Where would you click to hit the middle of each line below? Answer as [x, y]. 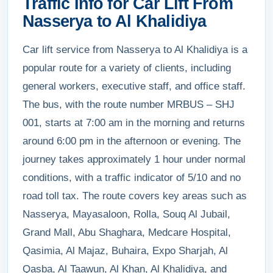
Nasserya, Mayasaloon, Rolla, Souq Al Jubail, [126, 214]
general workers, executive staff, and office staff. [134, 86]
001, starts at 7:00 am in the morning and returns [134, 123]
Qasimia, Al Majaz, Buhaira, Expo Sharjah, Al [125, 251]
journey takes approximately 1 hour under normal [134, 159]
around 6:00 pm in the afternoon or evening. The [132, 141]
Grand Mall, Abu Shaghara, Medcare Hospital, [127, 232]
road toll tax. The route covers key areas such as [135, 196]
